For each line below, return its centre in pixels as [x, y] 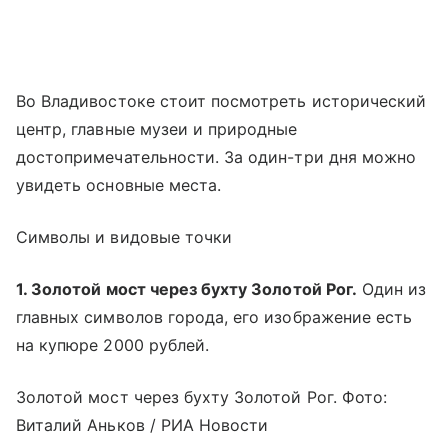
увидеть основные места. [119, 184]
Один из [391, 288]
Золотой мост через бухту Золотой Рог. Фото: [202, 396]
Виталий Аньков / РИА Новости [142, 424]
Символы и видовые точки [124, 236]
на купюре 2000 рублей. [113, 344]
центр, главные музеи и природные [157, 128]
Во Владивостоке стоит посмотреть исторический [221, 100]
